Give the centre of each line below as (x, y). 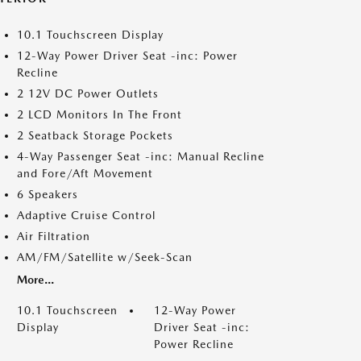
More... (35, 280)
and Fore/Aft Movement (85, 173)
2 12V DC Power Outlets (88, 93)
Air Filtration (54, 236)
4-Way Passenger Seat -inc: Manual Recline (141, 156)
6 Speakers (48, 194)
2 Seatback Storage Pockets (95, 135)
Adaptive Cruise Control (86, 215)
